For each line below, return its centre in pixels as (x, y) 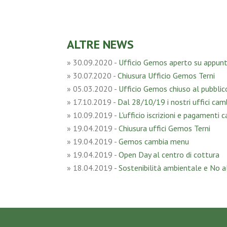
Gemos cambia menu (154, 141)
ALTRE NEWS (100, 44)
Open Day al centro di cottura (169, 154)
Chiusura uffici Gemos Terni (164, 128)
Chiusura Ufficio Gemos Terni (166, 75)
